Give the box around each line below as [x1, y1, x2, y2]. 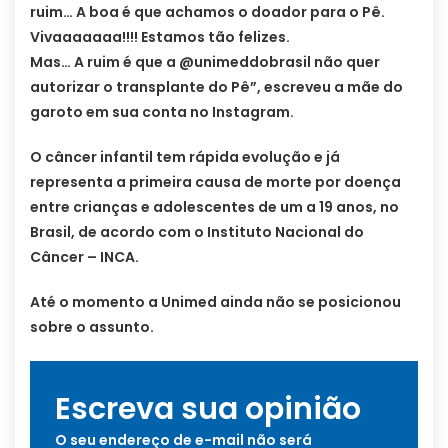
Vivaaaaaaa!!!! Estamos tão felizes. [30, 27, 290, 48]
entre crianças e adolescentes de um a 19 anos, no [30, 197, 399, 218]
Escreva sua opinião [55, 388, 361, 431]
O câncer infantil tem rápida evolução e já [30, 147, 340, 168]
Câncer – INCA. [30, 247, 139, 268]
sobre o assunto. [30, 317, 154, 338]
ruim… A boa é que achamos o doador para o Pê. [30, 2, 385, 23]
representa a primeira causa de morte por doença [30, 172, 401, 193]
